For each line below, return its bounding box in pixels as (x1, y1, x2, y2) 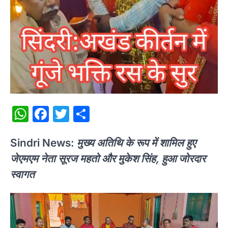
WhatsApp (28, 103, 109, 124)
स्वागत (10, 168, 35, 181)
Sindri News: (10, 136, 77, 150)
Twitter (69, 103, 122, 124)
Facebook (49, 103, 125, 124)
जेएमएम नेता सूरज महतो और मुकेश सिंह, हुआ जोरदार (10, 152, 206, 165)
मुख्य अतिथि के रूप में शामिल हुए (77, 136, 196, 150)
